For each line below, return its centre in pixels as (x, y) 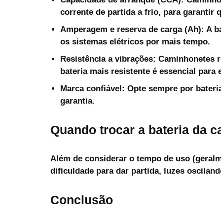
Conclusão (82, 200)
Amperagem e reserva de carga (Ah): (132, 29)
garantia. (77, 101)
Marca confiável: (92, 88)
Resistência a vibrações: (108, 59)
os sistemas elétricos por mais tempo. (135, 41)
